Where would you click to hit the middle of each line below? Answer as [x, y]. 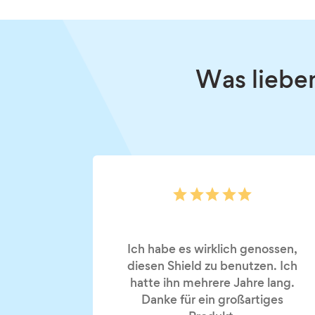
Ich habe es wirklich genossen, [212, 250]
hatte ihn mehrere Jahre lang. [212, 284]
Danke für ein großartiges [212, 301]
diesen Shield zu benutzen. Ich [212, 267]
